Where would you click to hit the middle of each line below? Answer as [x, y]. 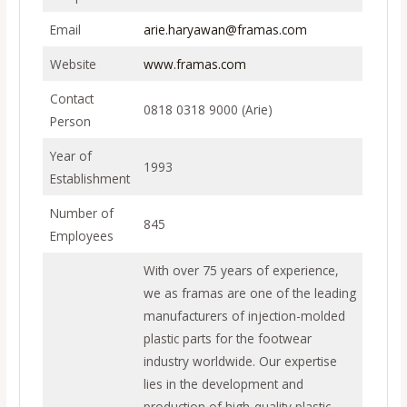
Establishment [89, 178]
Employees [81, 235]
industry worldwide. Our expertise [240, 361]
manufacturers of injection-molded [244, 315]
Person [70, 121]
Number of [81, 213]
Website [73, 64]
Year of [70, 155]
